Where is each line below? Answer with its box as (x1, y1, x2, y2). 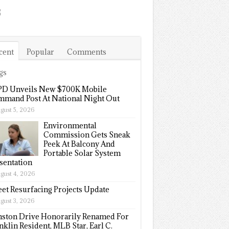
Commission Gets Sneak (43, 129, 130, 140)
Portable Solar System (43, 148, 121, 158)
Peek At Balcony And (43, 139, 115, 149)
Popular (26, 47, 54, 57)
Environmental (43, 120, 97, 130)
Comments (66, 47, 106, 57)
